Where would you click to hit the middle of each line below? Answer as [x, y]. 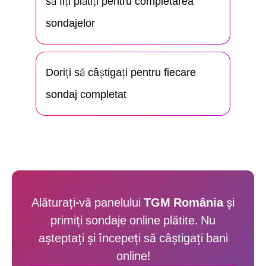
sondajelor [70, 23]
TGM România [183, 203]
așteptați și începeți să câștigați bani [133, 238]
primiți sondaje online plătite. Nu [133, 221]
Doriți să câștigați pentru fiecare [121, 72]
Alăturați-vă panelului [88, 203]
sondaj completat [86, 94]
